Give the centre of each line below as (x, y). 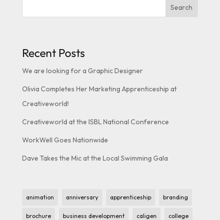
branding (175, 197)
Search (182, 8)
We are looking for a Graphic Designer (82, 71)
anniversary (82, 197)
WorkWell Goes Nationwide (65, 140)
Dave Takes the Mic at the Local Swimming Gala (95, 158)
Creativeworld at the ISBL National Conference (95, 122)
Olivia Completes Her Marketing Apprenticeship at (99, 89)
